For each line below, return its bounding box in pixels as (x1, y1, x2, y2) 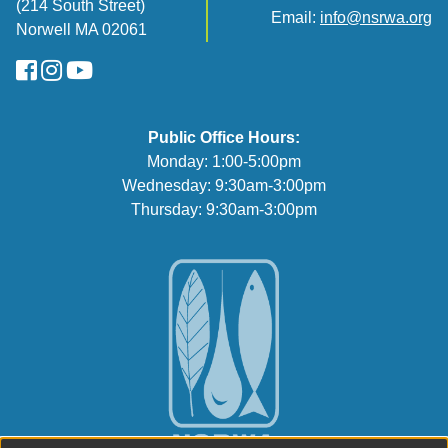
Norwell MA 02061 (16, 21, 147, 38)
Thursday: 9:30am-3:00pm (131, 201, 317, 218)
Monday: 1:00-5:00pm (147, 153, 301, 170)
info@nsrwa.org (320, 9, 432, 26)
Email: (271, 9, 320, 26)
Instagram (61, 55, 167, 82)
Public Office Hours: (148, 129, 300, 146)
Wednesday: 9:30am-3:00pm (122, 177, 326, 194)
